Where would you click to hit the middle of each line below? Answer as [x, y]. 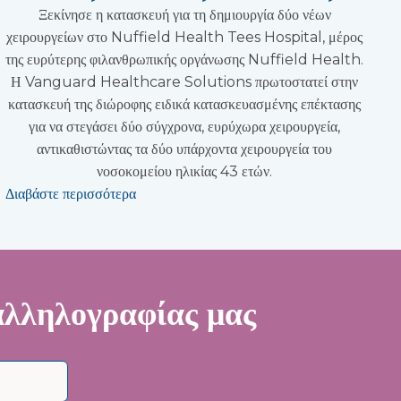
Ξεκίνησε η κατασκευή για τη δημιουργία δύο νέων [184, 14]
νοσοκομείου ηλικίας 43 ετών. [184, 171]
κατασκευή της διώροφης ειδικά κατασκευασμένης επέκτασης [184, 104]
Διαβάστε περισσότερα [71, 193]
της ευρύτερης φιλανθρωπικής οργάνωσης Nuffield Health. [184, 59]
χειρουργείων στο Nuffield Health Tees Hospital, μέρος [184, 37]
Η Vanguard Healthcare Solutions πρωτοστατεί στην [184, 81]
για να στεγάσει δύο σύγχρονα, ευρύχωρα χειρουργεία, [184, 126]
